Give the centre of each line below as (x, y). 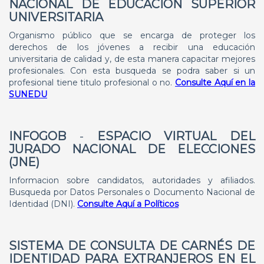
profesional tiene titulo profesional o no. (92, 82)
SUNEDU (28, 94)
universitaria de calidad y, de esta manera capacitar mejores (132, 59)
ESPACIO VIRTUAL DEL (176, 136)
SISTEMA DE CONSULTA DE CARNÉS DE (132, 246)
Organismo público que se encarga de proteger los (132, 35)
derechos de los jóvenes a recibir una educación (132, 47)
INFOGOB (37, 136)
